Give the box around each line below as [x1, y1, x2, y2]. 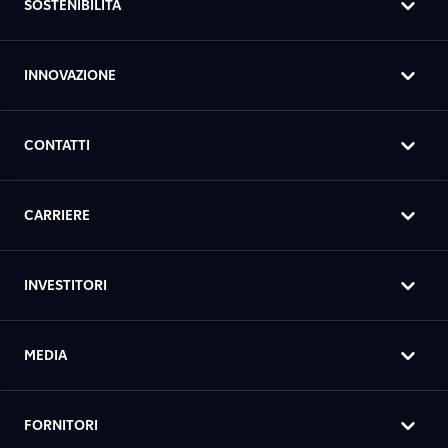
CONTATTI [24, 137, 90, 154]
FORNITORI [24, 417, 98, 434]
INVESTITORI [24, 277, 107, 294]
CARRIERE [24, 207, 90, 224]
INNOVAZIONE [24, 67, 116, 84]
